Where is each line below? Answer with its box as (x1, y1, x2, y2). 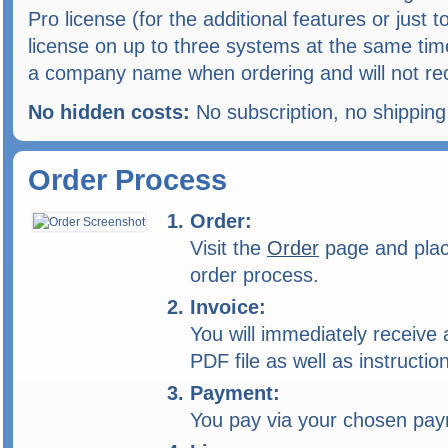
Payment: (190, 382, 280, 404)
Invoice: (190, 296, 266, 318)
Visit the (190, 237, 267, 259)
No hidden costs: (28, 101, 190, 123)
